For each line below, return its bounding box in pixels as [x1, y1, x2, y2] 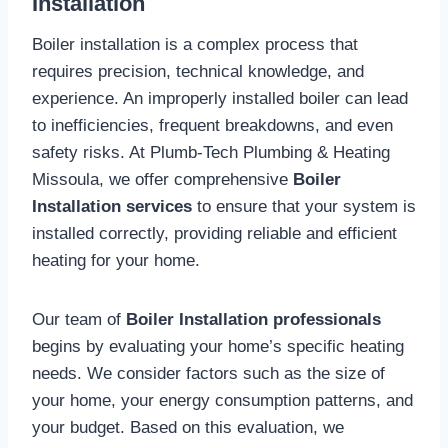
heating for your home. [32, 250, 200, 270]
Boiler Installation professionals [126, 309, 381, 329]
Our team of [32, 309, 126, 329]
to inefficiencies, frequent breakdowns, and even [32, 115, 393, 135]
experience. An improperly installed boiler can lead [32, 88, 408, 108]
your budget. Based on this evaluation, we [32, 417, 344, 437]
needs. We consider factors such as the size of [32, 363, 385, 383]
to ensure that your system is [192, 196, 416, 216]
